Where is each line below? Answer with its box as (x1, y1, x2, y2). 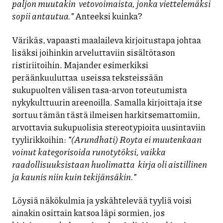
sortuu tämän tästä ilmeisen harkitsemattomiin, (12, 108, 200, 121)
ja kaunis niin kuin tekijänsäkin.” (12, 170, 136, 183)
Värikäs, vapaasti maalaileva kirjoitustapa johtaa (12, 33, 201, 46)
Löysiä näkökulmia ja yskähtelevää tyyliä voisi (12, 194, 192, 207)
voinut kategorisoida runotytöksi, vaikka (12, 145, 166, 158)
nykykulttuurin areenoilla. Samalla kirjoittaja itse (12, 95, 202, 109)
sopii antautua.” (12, 9, 74, 23)
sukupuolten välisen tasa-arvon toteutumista (12, 83, 189, 96)
